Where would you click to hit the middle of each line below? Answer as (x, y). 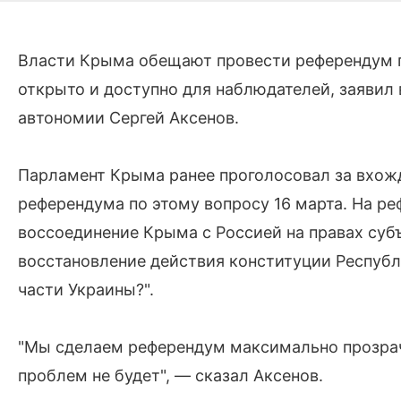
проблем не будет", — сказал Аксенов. (171, 375)
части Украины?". (86, 290)
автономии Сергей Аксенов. (128, 118)
